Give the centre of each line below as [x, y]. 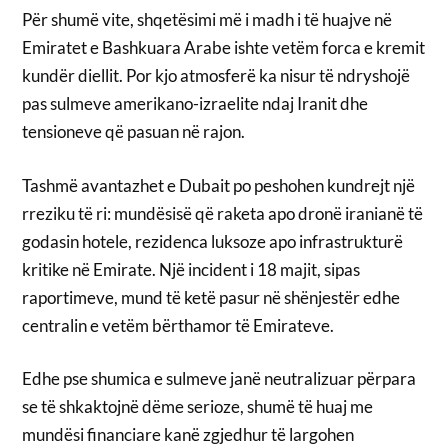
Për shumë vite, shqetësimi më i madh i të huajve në [207, 20]
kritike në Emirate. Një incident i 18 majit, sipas [191, 269]
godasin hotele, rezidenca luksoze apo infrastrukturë [213, 241]
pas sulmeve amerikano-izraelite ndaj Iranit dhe [195, 104]
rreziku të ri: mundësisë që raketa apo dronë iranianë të [223, 213]
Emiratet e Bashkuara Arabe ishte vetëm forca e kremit [224, 48]
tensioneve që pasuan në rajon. [134, 132]
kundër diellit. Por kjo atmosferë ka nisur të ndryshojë [216, 76]
